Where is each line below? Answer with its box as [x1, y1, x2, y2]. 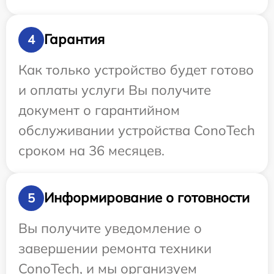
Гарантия [44, 31, 105, 48]
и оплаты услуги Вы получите [18, 81, 211, 98]
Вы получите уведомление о [18, 219, 202, 237]
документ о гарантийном [18, 101, 180, 119]
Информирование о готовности [44, 189, 250, 207]
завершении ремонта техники [18, 239, 212, 257]
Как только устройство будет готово [18, 61, 254, 78]
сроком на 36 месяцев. [18, 141, 165, 159]
